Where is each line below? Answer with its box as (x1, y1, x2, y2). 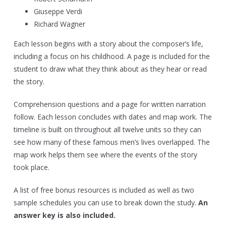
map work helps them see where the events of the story (14, 150, 197, 160)
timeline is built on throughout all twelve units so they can (14, 125, 201, 135)
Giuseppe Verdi (34, 7, 82, 17)
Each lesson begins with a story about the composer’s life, (14, 39, 203, 49)
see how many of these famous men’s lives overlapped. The (14, 137, 210, 147)
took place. (14, 162, 49, 173)
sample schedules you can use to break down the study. (14, 198, 198, 208)
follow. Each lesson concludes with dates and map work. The (14, 112, 212, 122)
